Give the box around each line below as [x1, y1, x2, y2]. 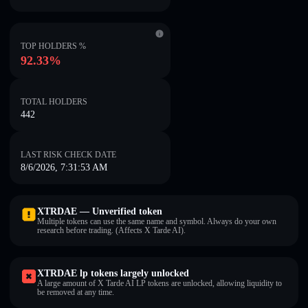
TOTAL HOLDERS [21, 97, 87, 107]
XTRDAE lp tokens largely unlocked [37, 268, 189, 278]
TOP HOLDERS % [21, 41, 86, 51]
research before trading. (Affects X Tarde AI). [37, 225, 186, 235]
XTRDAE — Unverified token [37, 206, 162, 217]
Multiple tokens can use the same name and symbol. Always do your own [37, 217, 276, 226]
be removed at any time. [37, 287, 114, 297]
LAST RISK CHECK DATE [21, 150, 116, 159]
